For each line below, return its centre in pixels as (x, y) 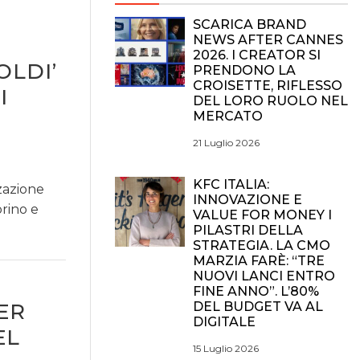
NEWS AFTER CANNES (268, 40)
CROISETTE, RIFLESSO (268, 86)
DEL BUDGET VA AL (258, 307)
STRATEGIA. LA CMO (262, 245)
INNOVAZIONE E (247, 200)
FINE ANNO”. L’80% (256, 291)
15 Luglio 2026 (226, 348)
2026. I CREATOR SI (257, 55)
